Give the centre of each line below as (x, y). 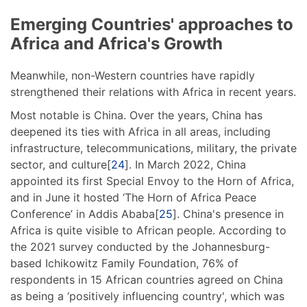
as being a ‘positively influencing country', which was (147, 296)
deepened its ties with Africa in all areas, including (140, 132)
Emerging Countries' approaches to (152, 25)
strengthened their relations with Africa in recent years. (153, 92)
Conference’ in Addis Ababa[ (85, 214)
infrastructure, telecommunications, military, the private (153, 148)
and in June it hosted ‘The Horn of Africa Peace (133, 198)
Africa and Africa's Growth (116, 44)
